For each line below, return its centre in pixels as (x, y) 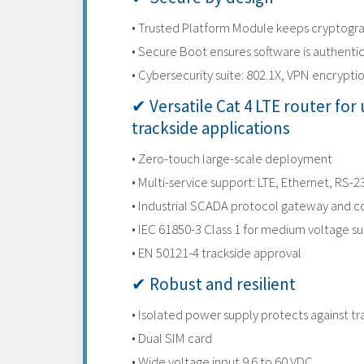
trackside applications (211, 128)
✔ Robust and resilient (214, 284)
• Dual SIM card (172, 338)
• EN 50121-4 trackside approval (217, 253)
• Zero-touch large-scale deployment (232, 158)
